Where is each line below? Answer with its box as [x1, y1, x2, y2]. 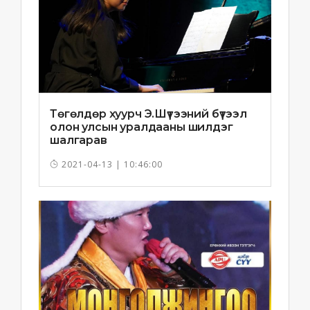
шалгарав [50, 133, 107, 147]
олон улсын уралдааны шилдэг [50, 120, 233, 134]
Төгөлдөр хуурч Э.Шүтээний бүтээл [50, 107, 247, 120]
